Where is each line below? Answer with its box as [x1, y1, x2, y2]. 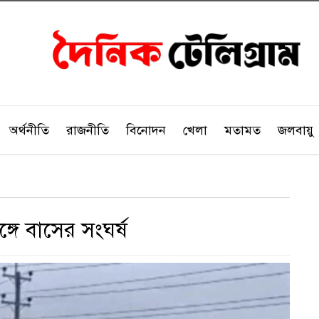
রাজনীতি [66, 122, 109, 138]
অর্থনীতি [9, 122, 49, 138]
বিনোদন [126, 122, 166, 138]
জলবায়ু [278, 122, 314, 138]
